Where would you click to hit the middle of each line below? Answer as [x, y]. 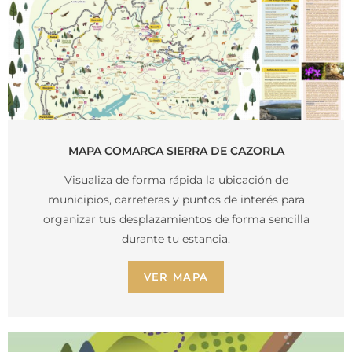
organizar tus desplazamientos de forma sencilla [176, 220]
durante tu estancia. [176, 239]
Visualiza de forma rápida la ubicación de [176, 180]
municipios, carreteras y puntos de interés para [176, 200]
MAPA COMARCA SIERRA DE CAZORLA [176, 151]
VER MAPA [176, 277]
